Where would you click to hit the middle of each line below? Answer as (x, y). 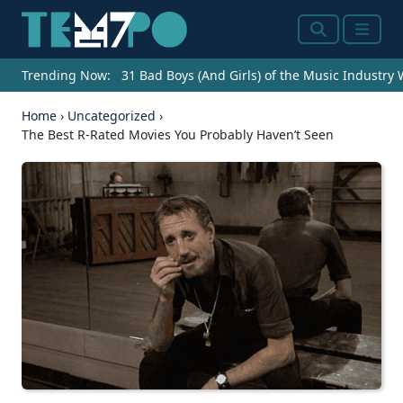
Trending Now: (66, 76)
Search (335, 40)
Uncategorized (112, 116)
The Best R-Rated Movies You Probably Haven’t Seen (178, 135)
